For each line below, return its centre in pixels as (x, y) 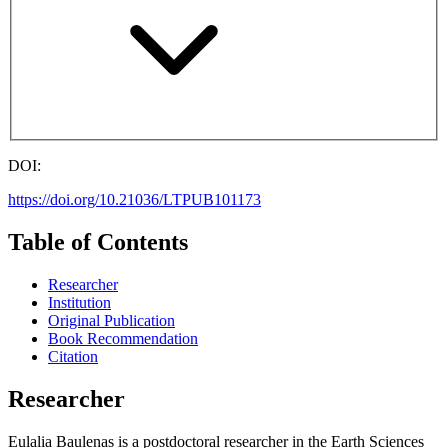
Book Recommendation (123, 338)
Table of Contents (98, 242)
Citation (73, 356)
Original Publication (111, 320)
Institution (79, 302)
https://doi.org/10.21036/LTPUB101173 (134, 200)
